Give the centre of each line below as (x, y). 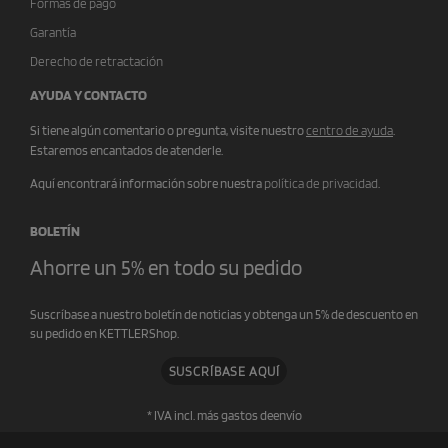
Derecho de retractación (96, 62)
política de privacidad (321, 184)
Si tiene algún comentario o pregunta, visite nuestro (168, 131)
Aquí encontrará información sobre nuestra (147, 184)
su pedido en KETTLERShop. (104, 334)
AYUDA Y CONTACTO (88, 95)
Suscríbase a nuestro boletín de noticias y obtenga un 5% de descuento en (224, 315)
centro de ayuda (349, 131)
